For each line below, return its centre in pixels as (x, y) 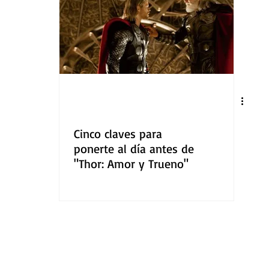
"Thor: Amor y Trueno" (131, 164)
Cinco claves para (118, 134)
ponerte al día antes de (134, 149)
